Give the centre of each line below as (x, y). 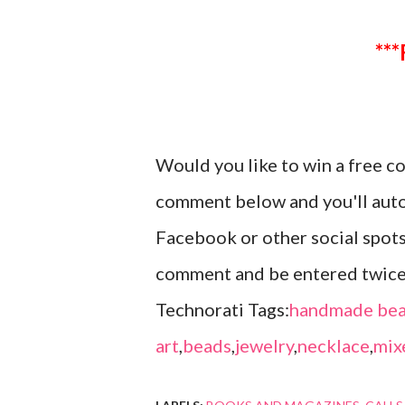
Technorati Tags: (222, 310)
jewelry (264, 346)
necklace (334, 346)
